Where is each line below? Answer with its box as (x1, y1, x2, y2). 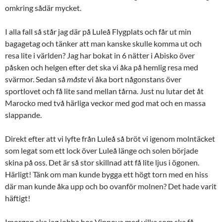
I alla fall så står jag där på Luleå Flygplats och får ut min (5, 27, 191, 36)
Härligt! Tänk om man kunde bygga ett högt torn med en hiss (5, 169, 208, 179)
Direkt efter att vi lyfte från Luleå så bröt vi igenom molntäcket (5, 134, 215, 143)
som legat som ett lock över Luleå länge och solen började (5, 146, 198, 155)
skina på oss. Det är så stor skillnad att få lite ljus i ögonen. (5, 158, 199, 167)
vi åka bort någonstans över (86, 74, 181, 84)
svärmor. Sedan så (5, 74, 67, 84)
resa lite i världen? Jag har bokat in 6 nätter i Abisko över (5, 51, 195, 60)
